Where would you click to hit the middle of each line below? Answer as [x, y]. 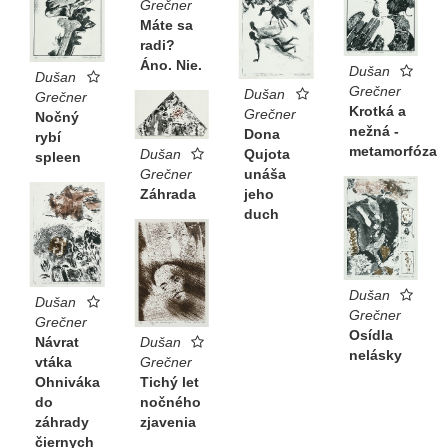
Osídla [370, 335]
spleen [58, 157]
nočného [170, 401]
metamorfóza [392, 151]
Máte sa [166, 25]
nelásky [375, 355]
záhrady [62, 422]
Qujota [267, 154]
